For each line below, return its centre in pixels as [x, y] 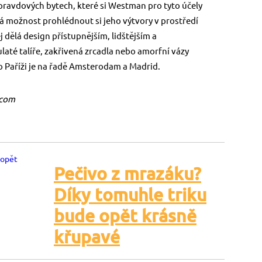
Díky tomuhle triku [130, 195]
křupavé [87, 237]
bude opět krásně [125, 216]
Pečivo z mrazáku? [127, 174]
